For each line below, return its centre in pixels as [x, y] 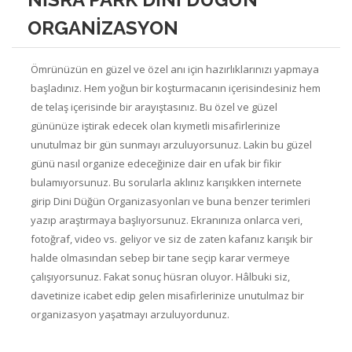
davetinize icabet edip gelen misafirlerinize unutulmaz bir [167, 295]
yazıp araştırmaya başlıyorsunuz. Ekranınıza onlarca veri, [167, 220]
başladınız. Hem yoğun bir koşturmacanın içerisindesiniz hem [176, 88]
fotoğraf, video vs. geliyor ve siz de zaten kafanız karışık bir [172, 239]
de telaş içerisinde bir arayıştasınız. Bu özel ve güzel [154, 107]
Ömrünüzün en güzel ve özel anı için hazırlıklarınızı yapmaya [175, 69]
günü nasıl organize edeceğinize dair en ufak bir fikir [156, 163]
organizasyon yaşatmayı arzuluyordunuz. [130, 314]
